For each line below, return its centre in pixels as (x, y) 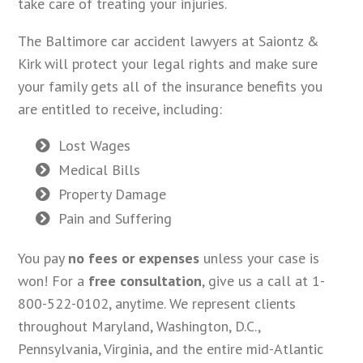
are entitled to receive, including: (120, 109)
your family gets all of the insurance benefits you (171, 86)
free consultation (145, 280)
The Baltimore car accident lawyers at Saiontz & (169, 41)
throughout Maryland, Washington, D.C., (139, 326)
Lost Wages (95, 145)
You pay (43, 258)
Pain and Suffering (115, 218)
